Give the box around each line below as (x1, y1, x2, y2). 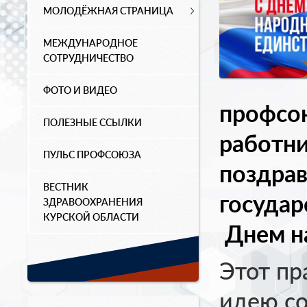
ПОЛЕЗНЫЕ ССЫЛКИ (43, 116, 142, 128)
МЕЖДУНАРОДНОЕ (43, 37, 138, 49)
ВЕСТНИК (43, 181, 88, 193)
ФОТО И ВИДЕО (43, 84, 117, 96)
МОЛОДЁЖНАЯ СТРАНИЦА (43, 5, 173, 16)
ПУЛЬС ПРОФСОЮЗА (43, 149, 141, 160)
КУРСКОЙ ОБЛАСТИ (43, 211, 139, 223)
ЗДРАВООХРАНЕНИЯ (43, 196, 143, 208)
